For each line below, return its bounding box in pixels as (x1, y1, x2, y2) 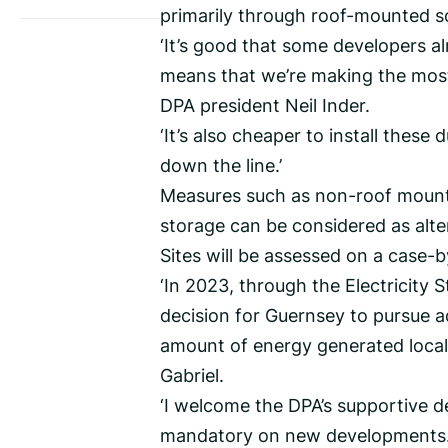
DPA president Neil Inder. (160, 92, 370, 119)
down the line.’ (160, 152, 282, 179)
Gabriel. (160, 362, 224, 389)
